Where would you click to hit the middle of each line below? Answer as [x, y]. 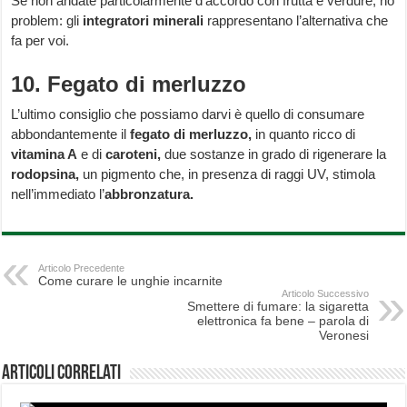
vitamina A [45, 154]
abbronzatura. [149, 194]
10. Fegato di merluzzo [129, 84]
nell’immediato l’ [58, 194]
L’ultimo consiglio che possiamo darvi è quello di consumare [188, 114]
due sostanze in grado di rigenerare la [274, 154]
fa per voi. [40, 41]
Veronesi [343, 336]
